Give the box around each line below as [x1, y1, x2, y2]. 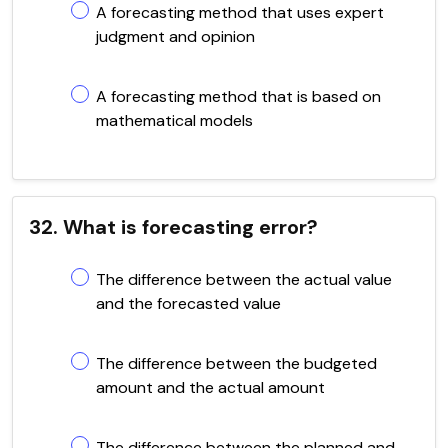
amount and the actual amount [96, 376, 325, 398]
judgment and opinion [96, 25, 255, 47]
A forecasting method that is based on [96, 85, 381, 107]
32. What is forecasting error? [29, 213, 318, 240]
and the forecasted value [96, 292, 281, 314]
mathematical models [96, 109, 253, 131]
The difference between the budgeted [96, 352, 377, 374]
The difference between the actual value [96, 268, 392, 290]
